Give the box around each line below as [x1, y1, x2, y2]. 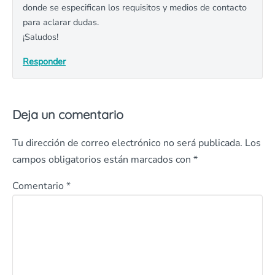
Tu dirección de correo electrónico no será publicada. [12, 136, 242, 150]
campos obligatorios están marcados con [12, 153, 193, 166]
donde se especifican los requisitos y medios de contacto [23, 1, 247, 14]
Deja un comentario [12, 107, 123, 122]
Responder [23, 55, 66, 68]
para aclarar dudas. [23, 16, 99, 28]
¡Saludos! [23, 31, 58, 43]
